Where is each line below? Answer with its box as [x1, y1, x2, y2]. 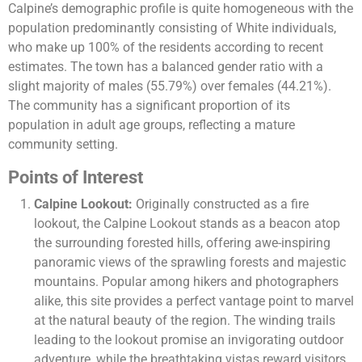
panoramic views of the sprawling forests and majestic [34, 255, 346, 271]
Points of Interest [8, 167, 143, 188]
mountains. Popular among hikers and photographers [34, 274, 339, 290]
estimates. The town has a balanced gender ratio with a [8, 59, 323, 75]
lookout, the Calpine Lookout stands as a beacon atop [34, 216, 340, 232]
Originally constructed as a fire [133, 196, 309, 213]
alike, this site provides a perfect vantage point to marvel [34, 293, 354, 309]
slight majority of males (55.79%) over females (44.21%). [8, 78, 331, 95]
